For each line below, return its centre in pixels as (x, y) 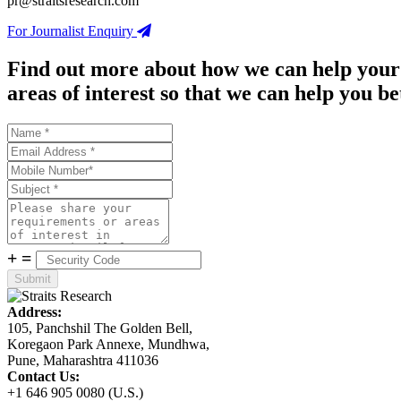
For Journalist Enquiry (72, 31)
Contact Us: (43, 377)
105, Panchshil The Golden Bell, (100, 328)
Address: (34, 312)
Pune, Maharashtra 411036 (83, 361)
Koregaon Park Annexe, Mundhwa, (108, 345)
